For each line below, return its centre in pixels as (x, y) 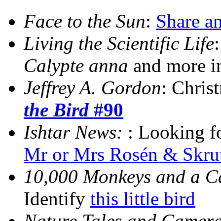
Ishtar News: (76, 132)
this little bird (143, 199)
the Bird (56, 110)
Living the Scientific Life (119, 43)
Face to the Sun (85, 21)
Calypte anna (76, 66)
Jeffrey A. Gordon (92, 88)
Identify (57, 199)
